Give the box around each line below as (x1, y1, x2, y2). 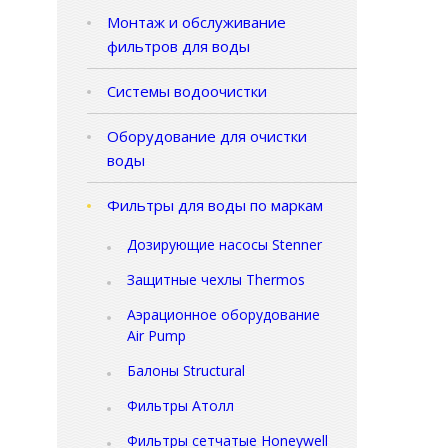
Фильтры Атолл (127, 396, 234, 416)
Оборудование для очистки (107, 126, 307, 147)
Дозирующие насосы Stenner (127, 235, 322, 255)
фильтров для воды (107, 36, 250, 57)
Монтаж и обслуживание (107, 12, 286, 33)
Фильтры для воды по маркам (107, 195, 323, 216)
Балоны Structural (127, 361, 245, 381)
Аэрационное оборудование (127, 305, 320, 325)
